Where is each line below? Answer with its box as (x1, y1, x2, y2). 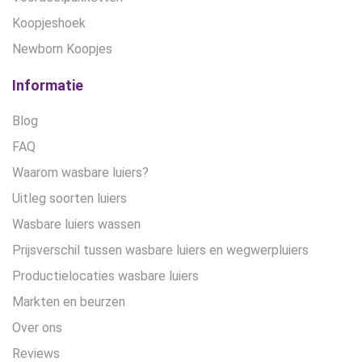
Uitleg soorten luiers (12, 191, 127, 207)
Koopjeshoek (12, 15, 86, 32)
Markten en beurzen (12, 294, 125, 310)
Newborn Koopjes (12, 41, 112, 57)
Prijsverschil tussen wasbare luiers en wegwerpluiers (12, 242, 309, 259)
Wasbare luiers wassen (12, 217, 141, 233)
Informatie (12, 77, 83, 95)
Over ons (12, 320, 62, 336)
